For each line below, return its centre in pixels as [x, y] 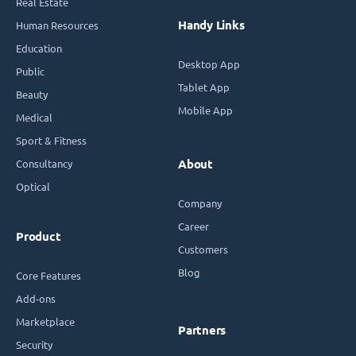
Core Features [48, 275]
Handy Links [211, 25]
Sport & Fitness [51, 140]
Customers [203, 249]
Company [200, 203]
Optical [33, 186]
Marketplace [45, 321]
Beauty [32, 94]
